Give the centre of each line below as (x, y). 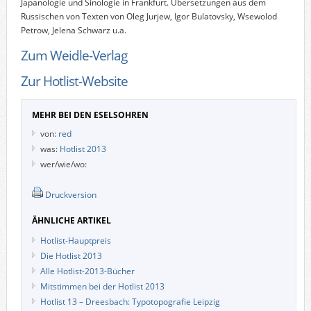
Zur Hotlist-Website (74, 81)
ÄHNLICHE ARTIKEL (71, 220)
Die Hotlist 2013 (71, 255)
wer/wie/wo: (63, 164)
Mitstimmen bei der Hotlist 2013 (102, 286)
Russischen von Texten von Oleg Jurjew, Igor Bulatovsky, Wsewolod (149, 16)
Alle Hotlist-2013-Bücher (87, 271)
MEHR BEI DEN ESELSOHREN (90, 115)
